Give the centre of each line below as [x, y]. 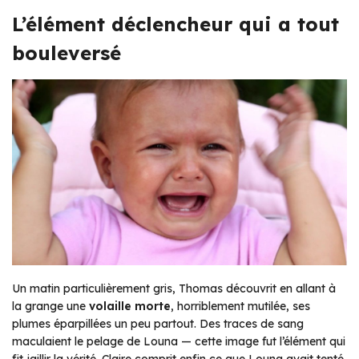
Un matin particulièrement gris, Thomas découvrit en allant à [174, 289]
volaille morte [130, 307]
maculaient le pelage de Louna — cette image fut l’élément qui [179, 342]
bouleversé [67, 52]
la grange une [50, 307]
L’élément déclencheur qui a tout [175, 24]
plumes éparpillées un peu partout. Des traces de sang [158, 324]
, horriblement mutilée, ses [240, 307]
